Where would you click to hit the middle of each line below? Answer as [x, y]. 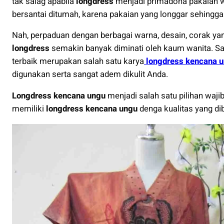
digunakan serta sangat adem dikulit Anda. [90, 74]
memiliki [29, 109]
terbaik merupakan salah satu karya [78, 61]
